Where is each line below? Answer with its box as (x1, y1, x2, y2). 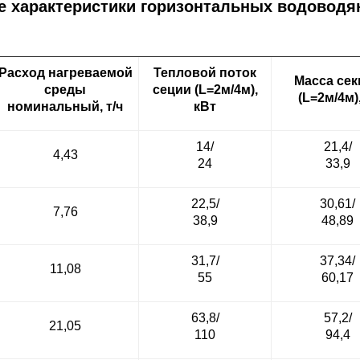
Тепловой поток (153, 65, 256, 80)
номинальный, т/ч (7, 99, 123, 113)
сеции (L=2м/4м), (152, 82, 258, 96)
